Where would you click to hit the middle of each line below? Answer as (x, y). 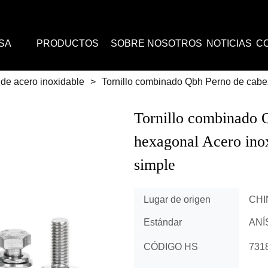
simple (155, 165)
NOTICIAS (229, 43)
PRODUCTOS (67, 43)
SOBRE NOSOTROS (156, 43)
